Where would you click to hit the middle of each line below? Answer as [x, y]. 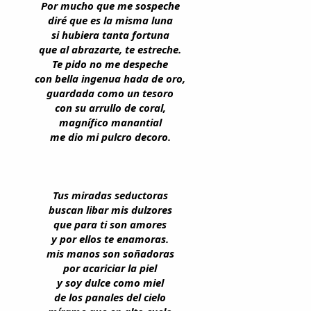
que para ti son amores [110, 224]
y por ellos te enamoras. [110, 239]
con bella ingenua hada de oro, [110, 78]
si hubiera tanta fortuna [110, 35]
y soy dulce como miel [110, 283]
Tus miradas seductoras [110, 195]
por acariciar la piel [110, 268]
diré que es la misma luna [110, 20]
